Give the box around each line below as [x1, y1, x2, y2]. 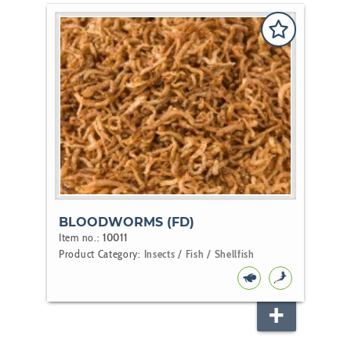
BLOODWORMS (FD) [59, 215, 194, 230]
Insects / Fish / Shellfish [143, 247, 255, 262]
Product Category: [59, 247, 144, 262]
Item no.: [59, 230, 103, 245]
